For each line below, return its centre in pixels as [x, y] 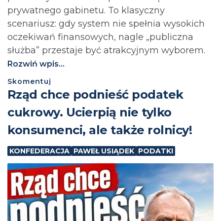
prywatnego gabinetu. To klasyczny [86, 11]
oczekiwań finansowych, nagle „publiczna [100, 37]
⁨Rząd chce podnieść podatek [95, 95]
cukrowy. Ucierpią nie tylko [90, 112]
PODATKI [156, 151]
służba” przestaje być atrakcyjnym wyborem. [106, 51]
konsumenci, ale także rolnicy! [100, 130]
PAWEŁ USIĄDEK [104, 151]
